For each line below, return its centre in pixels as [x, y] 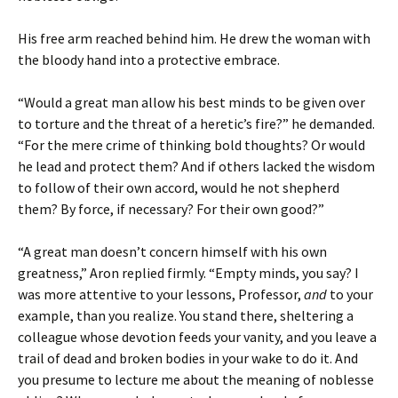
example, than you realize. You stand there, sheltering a [186, 315]
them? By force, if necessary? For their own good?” [171, 208]
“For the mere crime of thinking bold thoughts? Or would [191, 144]
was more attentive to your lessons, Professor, [161, 294]
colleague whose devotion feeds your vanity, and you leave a [197, 336]
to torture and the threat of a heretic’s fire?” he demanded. [196, 123]
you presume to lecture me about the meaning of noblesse [196, 379]
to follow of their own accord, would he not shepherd [179, 187]
